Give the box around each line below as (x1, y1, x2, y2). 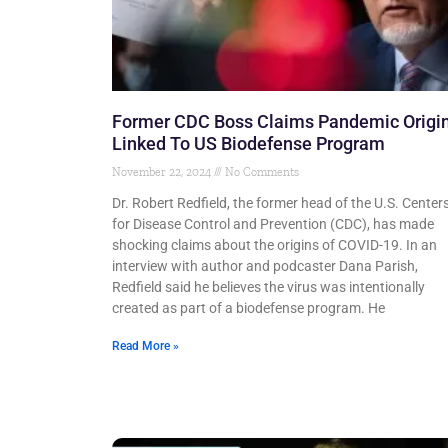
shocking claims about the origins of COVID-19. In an (112, 237, 437, 254)
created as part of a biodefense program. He (112, 300, 385, 317)
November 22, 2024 (112, 165, 214, 180)
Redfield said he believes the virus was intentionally (112, 279, 425, 296)
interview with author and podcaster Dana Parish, (112, 258, 418, 275)
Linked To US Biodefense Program (112, 133, 385, 155)
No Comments (222, 165, 299, 180)
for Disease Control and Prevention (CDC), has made (112, 216, 434, 233)
